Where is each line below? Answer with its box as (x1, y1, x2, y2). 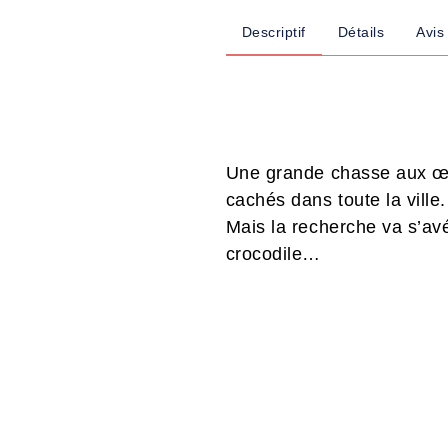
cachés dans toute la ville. (225, 190, 446, 211)
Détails (337, 24, 385, 41)
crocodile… (225, 244, 321, 265)
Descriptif (241, 24, 306, 41)
